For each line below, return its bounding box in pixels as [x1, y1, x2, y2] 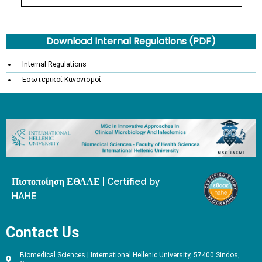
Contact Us [6, 224, 79, 242]
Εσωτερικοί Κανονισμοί [22, 75, 101, 84]
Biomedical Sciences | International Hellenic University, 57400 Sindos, [20, 251, 240, 260]
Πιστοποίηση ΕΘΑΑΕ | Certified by [12, 176, 160, 187]
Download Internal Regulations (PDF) [46, 35, 216, 49]
